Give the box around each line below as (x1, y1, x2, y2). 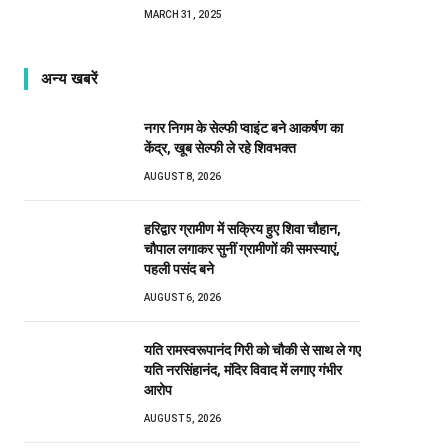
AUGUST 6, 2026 (144, 291, 221, 303)
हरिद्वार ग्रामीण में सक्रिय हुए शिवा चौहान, (144, 220, 341, 237)
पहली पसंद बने (144, 260, 217, 277)
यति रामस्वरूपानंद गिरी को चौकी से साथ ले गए (144, 341, 361, 358)
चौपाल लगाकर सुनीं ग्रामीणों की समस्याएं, (144, 240, 340, 257)
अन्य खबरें (41, 69, 99, 88)
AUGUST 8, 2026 (144, 170, 221, 182)
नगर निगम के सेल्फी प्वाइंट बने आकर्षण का (144, 119, 343, 136)
